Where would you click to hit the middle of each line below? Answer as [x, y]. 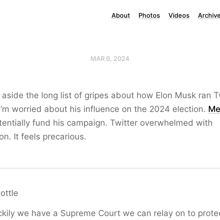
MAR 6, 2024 [110, 58]
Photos [149, 15]
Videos [179, 15]
